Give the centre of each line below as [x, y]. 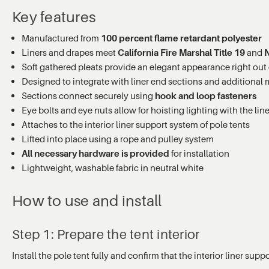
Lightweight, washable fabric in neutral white [113, 167]
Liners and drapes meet [70, 52]
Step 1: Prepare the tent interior [106, 234]
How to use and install [87, 201]
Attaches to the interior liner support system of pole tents [136, 124]
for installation [200, 153]
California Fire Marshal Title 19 [182, 52]
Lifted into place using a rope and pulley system [118, 138]
